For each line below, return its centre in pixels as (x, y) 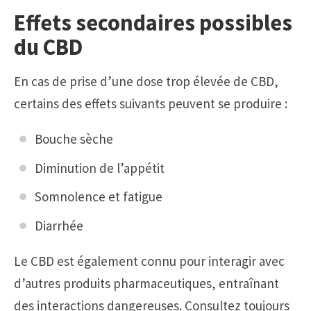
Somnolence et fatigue (99, 197)
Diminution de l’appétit (100, 168)
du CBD (48, 47)
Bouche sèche (74, 139)
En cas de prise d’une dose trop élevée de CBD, (146, 82)
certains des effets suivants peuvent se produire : (151, 104)
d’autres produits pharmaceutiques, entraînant (146, 283)
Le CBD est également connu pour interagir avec (149, 261)
